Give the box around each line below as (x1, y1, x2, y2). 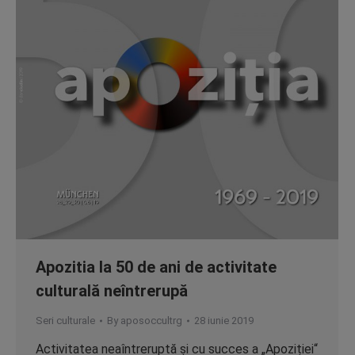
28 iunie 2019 (194, 315, 254, 326)
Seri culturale (36, 315, 95, 326)
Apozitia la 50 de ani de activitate (36, 258, 277, 277)
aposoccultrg (120, 315, 182, 326)
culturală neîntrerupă (36, 281, 188, 300)
